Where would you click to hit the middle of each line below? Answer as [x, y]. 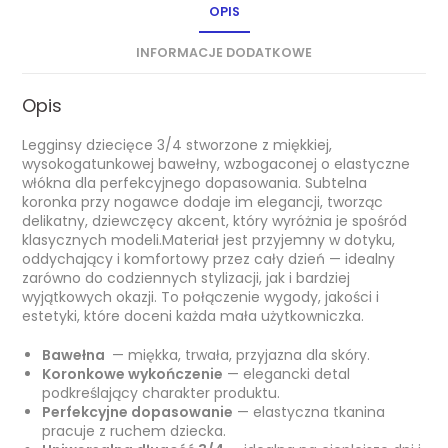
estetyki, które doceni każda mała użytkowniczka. [193, 315]
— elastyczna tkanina [309, 411]
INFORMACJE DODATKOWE [224, 52]
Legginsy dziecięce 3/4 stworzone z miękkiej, [177, 144]
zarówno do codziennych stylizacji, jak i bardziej [186, 277]
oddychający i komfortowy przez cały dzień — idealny [209, 258]
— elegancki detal [287, 373]
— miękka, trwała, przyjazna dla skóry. [239, 354]
